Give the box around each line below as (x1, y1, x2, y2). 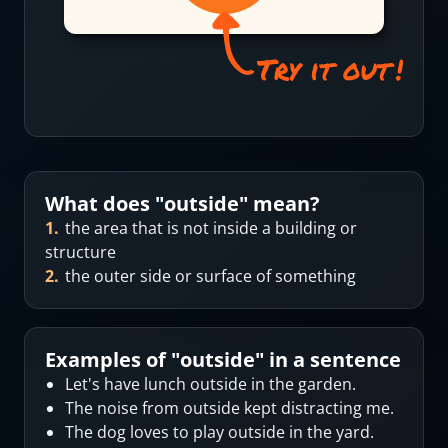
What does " (45, 190, 164, 217)
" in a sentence (255, 346, 401, 373)
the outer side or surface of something (65, 265, 356, 287)
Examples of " (45, 346, 180, 373)
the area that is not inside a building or (65, 217, 357, 239)
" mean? (239, 190, 320, 217)
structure (45, 241, 116, 263)
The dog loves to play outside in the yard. (65, 421, 374, 443)
